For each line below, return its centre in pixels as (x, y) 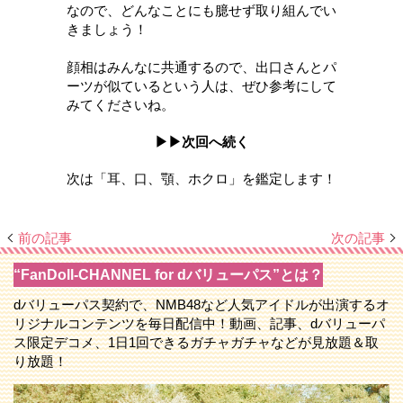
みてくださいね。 (121, 105)
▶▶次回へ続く (201, 142)
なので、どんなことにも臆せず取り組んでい (201, 11)
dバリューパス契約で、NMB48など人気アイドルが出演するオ (201, 304)
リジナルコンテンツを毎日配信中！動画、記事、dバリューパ (199, 323)
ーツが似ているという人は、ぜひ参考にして (201, 86)
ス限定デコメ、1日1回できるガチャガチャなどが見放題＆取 (196, 342)
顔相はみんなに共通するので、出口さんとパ (201, 67)
